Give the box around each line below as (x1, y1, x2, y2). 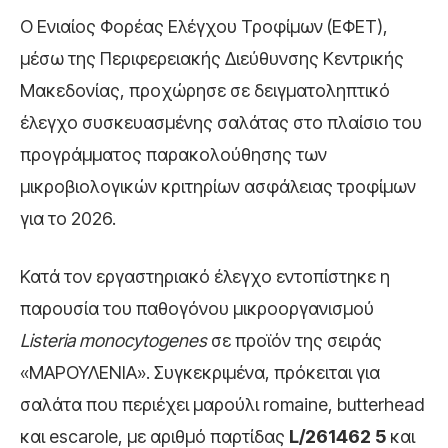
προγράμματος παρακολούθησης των (20, 144, 327, 166)
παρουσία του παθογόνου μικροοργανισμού (20, 298, 374, 320)
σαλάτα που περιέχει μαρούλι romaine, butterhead (20, 394, 424, 416)
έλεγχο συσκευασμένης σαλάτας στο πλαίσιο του (20, 112, 422, 134)
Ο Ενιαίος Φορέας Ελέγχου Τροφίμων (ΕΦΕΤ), (20, 16, 388, 38)
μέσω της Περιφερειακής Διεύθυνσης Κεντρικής (20, 48, 404, 70)
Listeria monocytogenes (20, 330, 207, 352)
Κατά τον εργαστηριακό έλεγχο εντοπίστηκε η (20, 266, 390, 288)
